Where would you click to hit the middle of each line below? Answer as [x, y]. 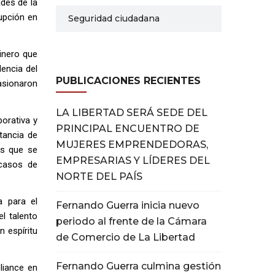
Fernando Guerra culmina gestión [138, 266]
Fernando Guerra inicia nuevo [128, 205]
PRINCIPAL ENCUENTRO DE [128, 128]
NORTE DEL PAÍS [99, 176]
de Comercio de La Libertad [126, 237]
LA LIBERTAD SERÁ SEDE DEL [132, 112]
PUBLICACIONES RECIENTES [128, 80]
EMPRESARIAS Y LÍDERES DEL [133, 160]
